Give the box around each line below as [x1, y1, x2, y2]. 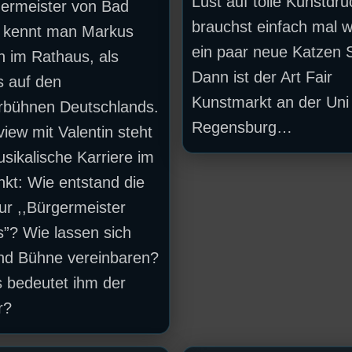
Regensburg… [191, 118, 292, 136]
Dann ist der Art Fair [191, 68, 332, 86]
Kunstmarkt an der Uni [191, 93, 349, 111]
